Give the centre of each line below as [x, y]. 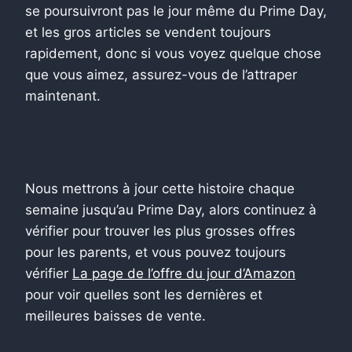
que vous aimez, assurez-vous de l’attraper [161, 74]
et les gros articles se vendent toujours [148, 32]
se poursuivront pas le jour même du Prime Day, [176, 11]
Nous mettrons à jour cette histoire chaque [160, 188]
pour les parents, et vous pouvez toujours [156, 252]
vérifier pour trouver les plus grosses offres [160, 231]
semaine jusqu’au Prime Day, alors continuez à [171, 209]
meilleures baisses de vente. [115, 315]
